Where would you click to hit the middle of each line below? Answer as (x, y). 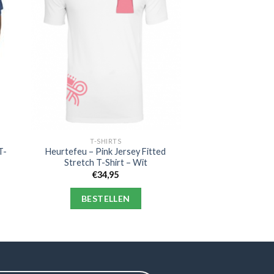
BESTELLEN (106, 198)
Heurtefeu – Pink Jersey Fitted (106, 152)
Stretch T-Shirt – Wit (106, 163)
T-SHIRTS (106, 141)
